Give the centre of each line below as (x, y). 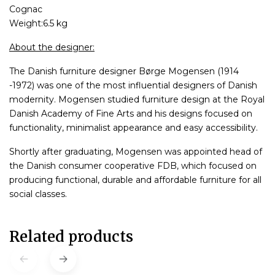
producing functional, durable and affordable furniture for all (135, 180)
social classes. (38, 194)
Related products (71, 236)
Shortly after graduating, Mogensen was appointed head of (136, 151)
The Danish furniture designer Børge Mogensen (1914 (124, 71)
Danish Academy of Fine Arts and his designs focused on (131, 113)
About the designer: (52, 47)
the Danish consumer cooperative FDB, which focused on (133, 165)
